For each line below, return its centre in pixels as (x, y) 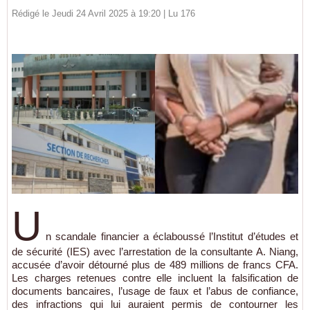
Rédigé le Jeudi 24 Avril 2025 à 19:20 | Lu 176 (103, 13)
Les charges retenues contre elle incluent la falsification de (155, 277)
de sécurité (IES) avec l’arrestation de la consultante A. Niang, (155, 251)
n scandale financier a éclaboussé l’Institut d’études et (172, 236)
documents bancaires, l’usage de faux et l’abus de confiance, (155, 291)
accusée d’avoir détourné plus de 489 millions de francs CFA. (155, 264)
